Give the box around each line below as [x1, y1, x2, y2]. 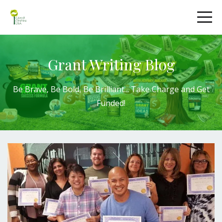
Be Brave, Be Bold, [12, 84, 83, 95]
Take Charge [130, 84, 179, 95]
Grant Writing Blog [47, 55, 175, 74]
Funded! [97, 98, 125, 109]
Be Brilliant [83, 84, 124, 95]
